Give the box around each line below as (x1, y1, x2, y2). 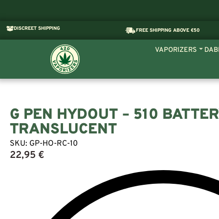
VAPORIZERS (154, 46, 197, 54)
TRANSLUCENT (10, 121, 117, 139)
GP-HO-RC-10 (29, 139, 78, 149)
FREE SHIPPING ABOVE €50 (136, 27, 200, 34)
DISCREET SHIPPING (14, 25, 61, 32)
